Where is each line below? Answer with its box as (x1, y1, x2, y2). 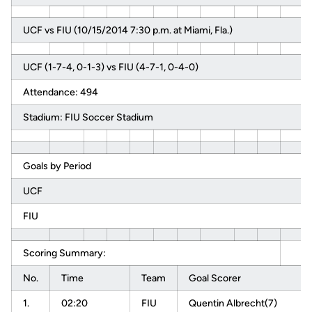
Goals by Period (23, 160, 91, 172)
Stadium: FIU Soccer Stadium (23, 111, 153, 123)
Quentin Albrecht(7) (189, 297, 277, 309)
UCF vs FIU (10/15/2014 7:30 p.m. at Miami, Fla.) (23, 24, 233, 36)
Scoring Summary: (23, 247, 106, 259)
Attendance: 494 (23, 86, 98, 98)
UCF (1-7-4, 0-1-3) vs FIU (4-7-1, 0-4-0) (23, 61, 198, 73)
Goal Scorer (189, 272, 241, 284)
